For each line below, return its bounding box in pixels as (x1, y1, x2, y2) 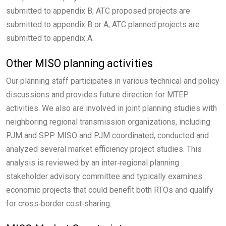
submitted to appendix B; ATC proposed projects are (6, 6, 190, 16)
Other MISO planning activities (6, 57, 153, 70)
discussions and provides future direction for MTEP (6, 90, 189, 100)
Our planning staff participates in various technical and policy (6, 76, 219, 86)
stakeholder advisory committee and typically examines (6, 172, 202, 182)
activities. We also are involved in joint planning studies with (6, 103, 217, 114)
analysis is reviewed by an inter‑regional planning (6, 158, 179, 168)
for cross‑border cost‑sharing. (6, 199, 111, 209)
